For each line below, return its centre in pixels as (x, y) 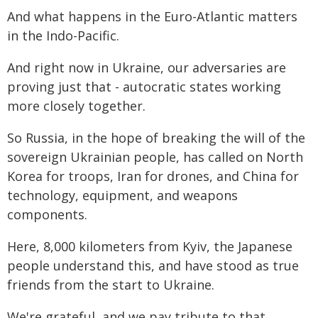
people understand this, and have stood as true (153, 265)
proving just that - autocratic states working (144, 87)
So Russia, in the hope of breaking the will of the (156, 138)
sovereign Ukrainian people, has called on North (155, 157)
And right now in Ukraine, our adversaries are (147, 67)
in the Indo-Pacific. (63, 35)
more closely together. (76, 106)
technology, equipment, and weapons (122, 195)
